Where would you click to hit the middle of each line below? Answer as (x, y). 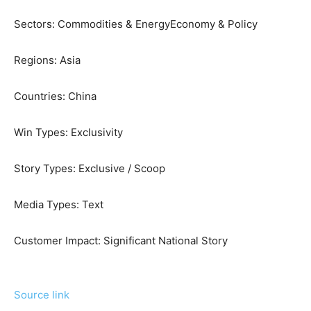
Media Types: (48, 205)
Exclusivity (97, 133)
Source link (42, 295)
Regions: (37, 60)
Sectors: (36, 24)
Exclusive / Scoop (122, 169)
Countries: (41, 96)
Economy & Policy (214, 24)
